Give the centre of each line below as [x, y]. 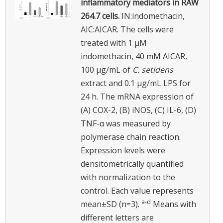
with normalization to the [128, 177]
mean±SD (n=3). [111, 204]
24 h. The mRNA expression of [137, 96]
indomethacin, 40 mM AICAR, [134, 56]
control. [95, 190]
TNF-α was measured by [126, 123]
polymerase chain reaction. [131, 137]
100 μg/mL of [107, 69]
